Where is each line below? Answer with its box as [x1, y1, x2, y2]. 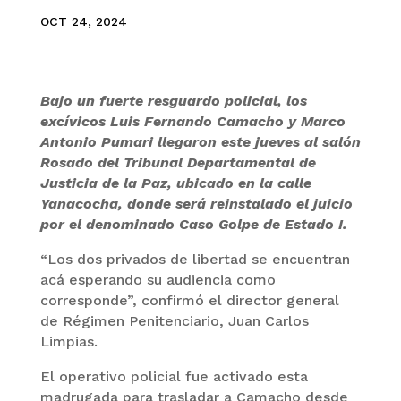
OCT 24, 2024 [39, 14, 127, 30]
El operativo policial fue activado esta [39, 368, 308, 386]
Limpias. [39, 333, 98, 351]
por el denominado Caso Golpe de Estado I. [39, 216, 347, 234]
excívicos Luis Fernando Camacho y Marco [39, 113, 346, 131]
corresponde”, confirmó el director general [39, 292, 339, 310]
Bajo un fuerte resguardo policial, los [39, 92, 307, 110]
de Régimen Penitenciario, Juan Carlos [39, 312, 309, 330]
